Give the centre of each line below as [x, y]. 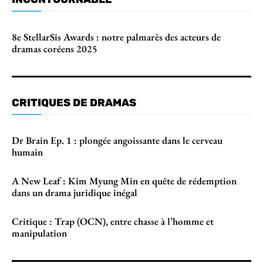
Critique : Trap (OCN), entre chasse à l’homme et [113, 222]
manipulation [39, 233]
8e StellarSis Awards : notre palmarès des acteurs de [116, 37]
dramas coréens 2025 [55, 49]
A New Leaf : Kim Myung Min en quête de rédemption [124, 181]
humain [27, 152]
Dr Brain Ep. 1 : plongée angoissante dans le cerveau [117, 141]
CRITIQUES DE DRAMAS [74, 103]
